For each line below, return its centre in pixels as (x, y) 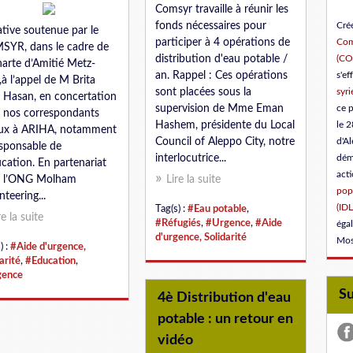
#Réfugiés (178, 223)
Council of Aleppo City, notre (225, 142)
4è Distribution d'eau (224, 298)
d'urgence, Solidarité (201, 237)
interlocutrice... (191, 158)
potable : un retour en (225, 319)
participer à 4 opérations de (223, 43)
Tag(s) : (171, 209)
